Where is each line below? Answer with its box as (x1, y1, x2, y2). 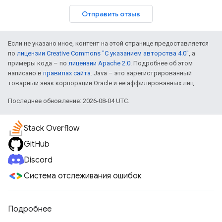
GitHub (24, 139, 50, 149)
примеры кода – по (8, 59, 68, 67)
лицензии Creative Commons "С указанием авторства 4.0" (17, 50, 189, 57)
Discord (24, 155, 53, 165)
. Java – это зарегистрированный (91, 69, 192, 77)
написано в (8, 69, 43, 77)
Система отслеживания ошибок (24, 171, 142, 181)
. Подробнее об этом (130, 59, 193, 67)
